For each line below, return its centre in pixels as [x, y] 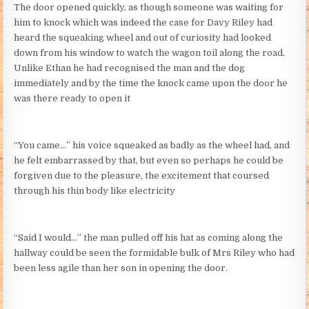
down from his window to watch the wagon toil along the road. [150, 52]
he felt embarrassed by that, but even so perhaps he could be [149, 160]
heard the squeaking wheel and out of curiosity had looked [143, 37]
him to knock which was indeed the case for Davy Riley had [143, 22]
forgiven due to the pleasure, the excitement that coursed [142, 175]
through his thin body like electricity [95, 190]
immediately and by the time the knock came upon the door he [151, 83]
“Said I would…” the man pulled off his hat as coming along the [149, 237]
